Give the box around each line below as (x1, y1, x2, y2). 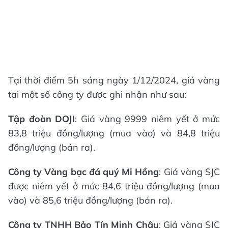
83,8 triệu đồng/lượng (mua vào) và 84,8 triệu (8, 127, 220, 139)
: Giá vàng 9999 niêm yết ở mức (75, 113, 220, 125)
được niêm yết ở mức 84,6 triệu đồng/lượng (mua (8, 180, 220, 192)
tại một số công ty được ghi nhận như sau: (8, 89, 186, 100)
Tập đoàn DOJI (8, 113, 75, 125)
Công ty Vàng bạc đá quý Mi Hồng (8, 166, 159, 178)
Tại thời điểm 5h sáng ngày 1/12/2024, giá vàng (8, 74, 220, 86)
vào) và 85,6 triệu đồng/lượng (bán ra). (8, 194, 173, 206)
